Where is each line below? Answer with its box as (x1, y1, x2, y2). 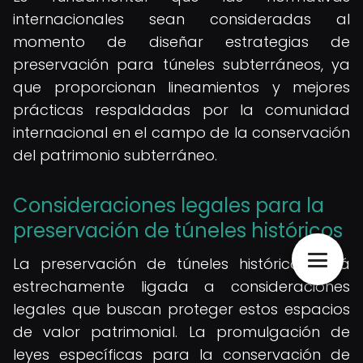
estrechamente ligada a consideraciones (13, 276, 350, 297)
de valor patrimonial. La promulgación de (13, 322, 350, 342)
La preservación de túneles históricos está (13, 254, 350, 274)
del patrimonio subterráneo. (13, 145, 217, 165)
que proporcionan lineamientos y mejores (13, 77, 350, 97)
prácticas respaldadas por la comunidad (13, 100, 350, 120)
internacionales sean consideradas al (13, 9, 350, 29)
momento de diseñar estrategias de (13, 32, 350, 52)
